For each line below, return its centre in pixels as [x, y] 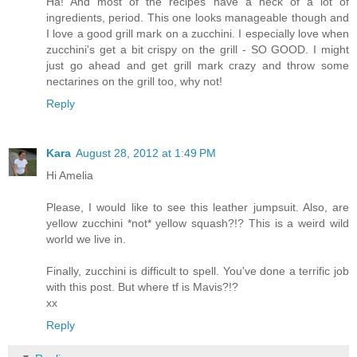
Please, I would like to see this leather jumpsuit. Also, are [198, 208]
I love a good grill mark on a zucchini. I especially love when [198, 34]
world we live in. [86, 239]
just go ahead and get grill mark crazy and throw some [198, 66]
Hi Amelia [70, 176]
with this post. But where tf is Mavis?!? [142, 287]
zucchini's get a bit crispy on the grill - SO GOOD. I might [198, 50]
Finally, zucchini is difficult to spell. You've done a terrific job [198, 271]
